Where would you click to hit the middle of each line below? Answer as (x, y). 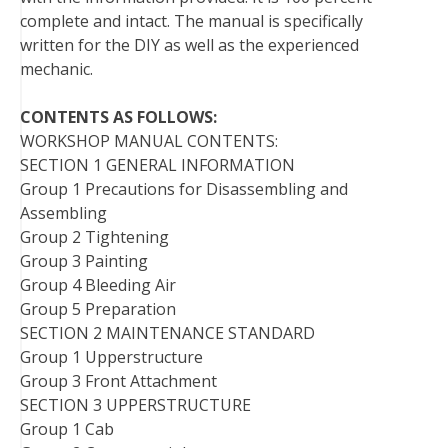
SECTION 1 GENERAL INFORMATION (157, 164)
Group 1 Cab (67, 428)
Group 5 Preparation (98, 308)
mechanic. (56, 68)
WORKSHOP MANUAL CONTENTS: (149, 140)
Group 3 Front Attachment (118, 380)
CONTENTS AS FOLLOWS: (118, 116)
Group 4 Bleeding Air (98, 284)
